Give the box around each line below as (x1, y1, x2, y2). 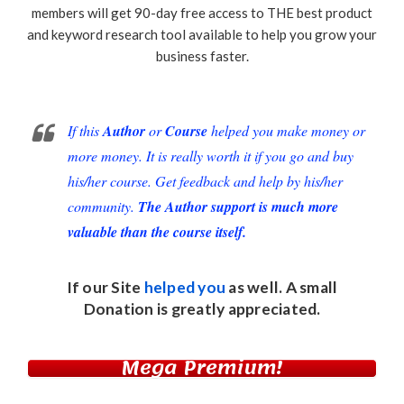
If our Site (66, 278, 144, 298)
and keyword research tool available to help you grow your (27, 26, 377, 43)
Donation (83, 299, 154, 319)
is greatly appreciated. (153, 299, 321, 319)
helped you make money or (207, 121, 365, 141)
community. (68, 197, 138, 216)
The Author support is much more (138, 197, 338, 217)
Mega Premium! (121, 351, 283, 387)
